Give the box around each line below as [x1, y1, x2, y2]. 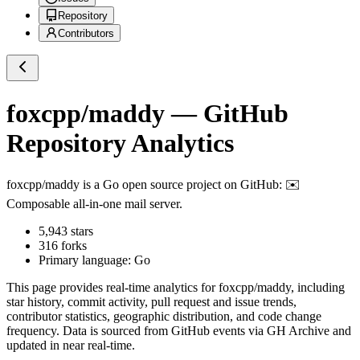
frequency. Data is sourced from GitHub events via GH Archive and [6, 324, 351, 338]
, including [291, 280, 345, 295]
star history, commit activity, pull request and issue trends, [6, 295, 297, 309]
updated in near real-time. [6, 338, 135, 353]
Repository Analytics [6, 128, 234, 157]
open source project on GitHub [119, 178, 279, 192]
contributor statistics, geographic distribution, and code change [6, 309, 321, 324]
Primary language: [39, 253, 134, 268]
